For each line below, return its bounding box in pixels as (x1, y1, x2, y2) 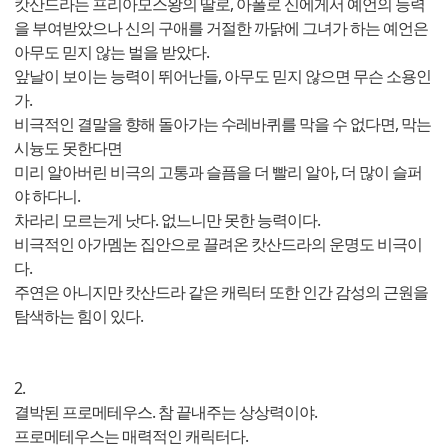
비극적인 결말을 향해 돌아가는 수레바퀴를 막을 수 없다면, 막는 (14, 112, 431, 135)
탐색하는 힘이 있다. (14, 304, 146, 327)
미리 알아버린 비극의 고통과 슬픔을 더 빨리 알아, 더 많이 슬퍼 (14, 160, 422, 183)
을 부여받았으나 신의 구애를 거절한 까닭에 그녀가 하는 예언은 (14, 16, 428, 39)
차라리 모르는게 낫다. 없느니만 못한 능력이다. (14, 208, 323, 231)
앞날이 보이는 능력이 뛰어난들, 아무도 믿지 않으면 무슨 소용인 (14, 64, 431, 87)
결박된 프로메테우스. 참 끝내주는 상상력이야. (14, 400, 320, 423)
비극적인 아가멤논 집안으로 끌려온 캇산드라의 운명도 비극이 (14, 232, 422, 255)
